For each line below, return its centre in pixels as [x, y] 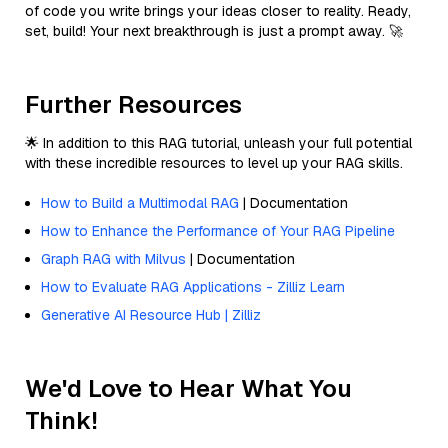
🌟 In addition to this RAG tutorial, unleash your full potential [218, 142]
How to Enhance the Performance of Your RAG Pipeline [218, 230]
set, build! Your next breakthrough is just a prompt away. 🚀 [214, 30]
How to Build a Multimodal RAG [140, 202]
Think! [61, 420]
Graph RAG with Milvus [113, 258]
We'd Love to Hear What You [188, 388]
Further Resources [133, 104]
